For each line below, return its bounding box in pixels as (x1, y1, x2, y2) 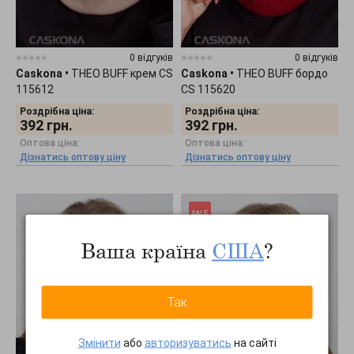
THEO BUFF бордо (236, 67, 328, 80)
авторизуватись (144, 336, 232, 349)
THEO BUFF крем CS (71, 67, 173, 80)
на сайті (231, 336, 277, 349)
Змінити (77, 336, 121, 349)
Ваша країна (81, 237, 212, 263)
